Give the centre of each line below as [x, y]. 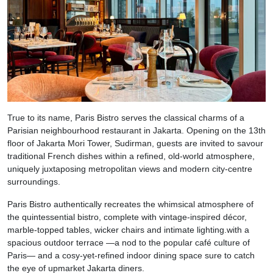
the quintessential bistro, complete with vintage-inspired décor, [127, 217]
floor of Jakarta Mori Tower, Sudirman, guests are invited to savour [135, 143]
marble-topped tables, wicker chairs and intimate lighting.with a [128, 229]
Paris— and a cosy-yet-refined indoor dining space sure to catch [131, 255]
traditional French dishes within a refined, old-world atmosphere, [131, 156]
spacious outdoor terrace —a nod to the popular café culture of [129, 242]
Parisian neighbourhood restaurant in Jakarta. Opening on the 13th [136, 130]
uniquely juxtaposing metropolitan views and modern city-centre [130, 168]
